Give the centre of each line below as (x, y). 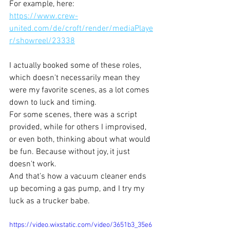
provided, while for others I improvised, (79, 127)
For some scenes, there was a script (74, 115)
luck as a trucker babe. (50, 201)
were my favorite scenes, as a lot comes (80, 90)
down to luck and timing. (54, 103)
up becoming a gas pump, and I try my (78, 189)
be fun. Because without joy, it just (71, 152)
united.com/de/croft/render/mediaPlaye (81, 29)
